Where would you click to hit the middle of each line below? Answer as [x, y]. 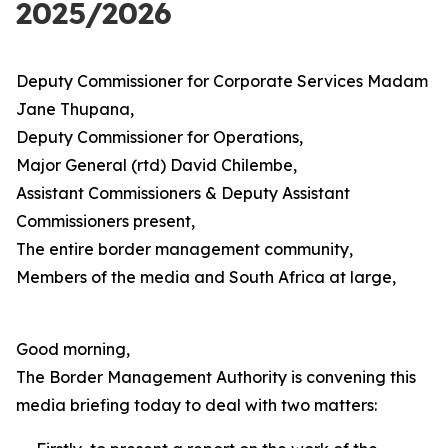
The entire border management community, [184, 249]
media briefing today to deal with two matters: [196, 405]
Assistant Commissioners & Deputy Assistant [183, 193]
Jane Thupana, [77, 109]
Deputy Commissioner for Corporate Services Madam [222, 81]
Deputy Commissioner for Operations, [161, 137]
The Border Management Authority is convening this [216, 377]
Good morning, [73, 349]
